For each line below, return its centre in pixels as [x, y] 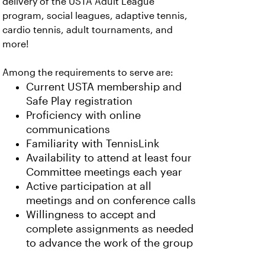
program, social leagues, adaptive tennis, [95, 16]
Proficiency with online [83, 116]
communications [68, 130]
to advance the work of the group [109, 243]
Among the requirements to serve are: [88, 73]
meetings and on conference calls [111, 201]
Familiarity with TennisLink [93, 144]
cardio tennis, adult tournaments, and [88, 30]
